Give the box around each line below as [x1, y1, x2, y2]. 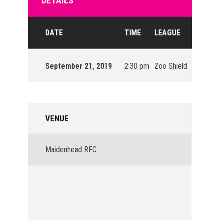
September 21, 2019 [45, 61, 112, 71]
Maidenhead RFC [45, 145, 97, 155]
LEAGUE [154, 28, 181, 38]
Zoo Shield [154, 61, 188, 71]
